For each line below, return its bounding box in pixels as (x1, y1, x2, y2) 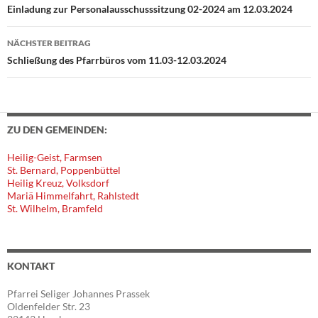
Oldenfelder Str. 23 (7, 300, 90, 312)
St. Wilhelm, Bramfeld (7, 202, 103, 214)
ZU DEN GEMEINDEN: (7, 123, 107, 136)
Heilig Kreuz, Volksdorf (7, 176, 109, 189)
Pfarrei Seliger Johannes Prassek (7, 287, 150, 300)
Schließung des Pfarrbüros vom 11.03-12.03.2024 (7, 53, 226, 66)
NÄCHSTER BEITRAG (7, 37, 91, 48)
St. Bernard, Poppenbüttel (7, 163, 121, 176)
